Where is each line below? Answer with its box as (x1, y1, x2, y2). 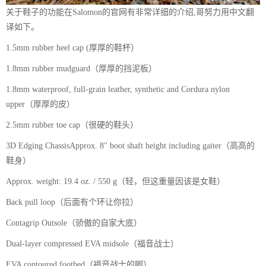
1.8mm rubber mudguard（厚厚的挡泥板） (6, 64, 157, 74)
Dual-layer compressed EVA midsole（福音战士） (6, 239, 179, 249)
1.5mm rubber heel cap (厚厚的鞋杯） (6, 43, 139, 53)
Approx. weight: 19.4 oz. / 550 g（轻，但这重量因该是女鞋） (6, 177, 225, 186)
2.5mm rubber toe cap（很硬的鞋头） (6, 121, 138, 130)
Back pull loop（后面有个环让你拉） (6, 198, 138, 207)
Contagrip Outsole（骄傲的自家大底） (6, 218, 142, 228)
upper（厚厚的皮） (6, 100, 75, 109)
